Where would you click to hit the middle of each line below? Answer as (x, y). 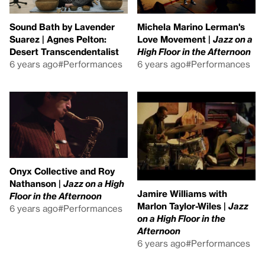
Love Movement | (175, 39)
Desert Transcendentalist (64, 51)
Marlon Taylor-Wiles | (183, 206)
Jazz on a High (94, 183)
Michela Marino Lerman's (191, 26)
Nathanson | (36, 183)
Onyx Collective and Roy (62, 171)
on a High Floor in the (181, 218)
